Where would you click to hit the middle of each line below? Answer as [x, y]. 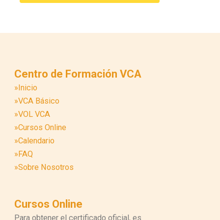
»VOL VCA [32, 114]
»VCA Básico [37, 101]
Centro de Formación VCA [78, 74]
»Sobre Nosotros [44, 167]
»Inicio [26, 87]
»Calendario [34, 140]
